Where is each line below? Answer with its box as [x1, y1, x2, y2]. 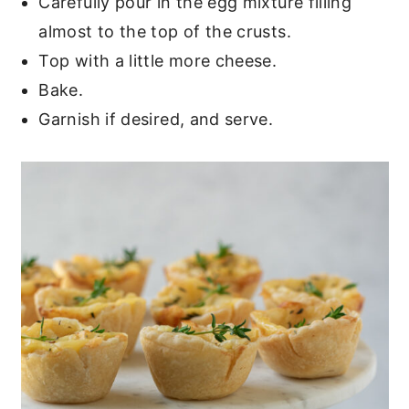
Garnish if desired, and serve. [38, 109, 274, 129]
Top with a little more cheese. [38, 50, 278, 70]
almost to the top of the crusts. [38, 21, 291, 41]
